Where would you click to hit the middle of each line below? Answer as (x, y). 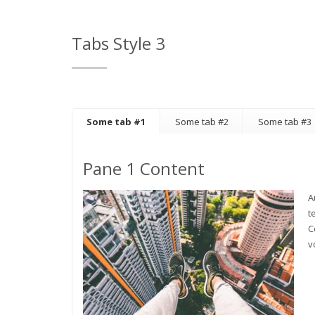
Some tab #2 (202, 122)
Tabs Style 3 (118, 43)
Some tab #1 (116, 122)
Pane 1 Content (144, 168)
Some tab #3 (285, 122)
